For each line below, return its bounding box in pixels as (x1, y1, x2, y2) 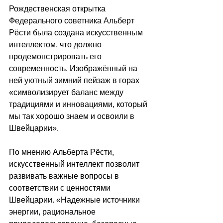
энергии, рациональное (9, 207, 98, 216)
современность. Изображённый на (9, 64, 139, 73)
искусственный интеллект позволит (9, 159, 141, 168)
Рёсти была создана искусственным (9, 28, 145, 37)
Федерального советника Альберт (9, 16, 136, 25)
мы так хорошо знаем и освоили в (9, 111, 136, 120)
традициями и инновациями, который (9, 100, 149, 109)
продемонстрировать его (9, 52, 104, 61)
